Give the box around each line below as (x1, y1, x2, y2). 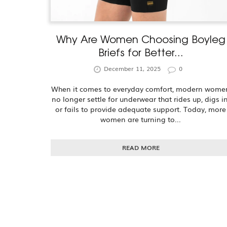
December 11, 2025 (104, 64, 161, 73)
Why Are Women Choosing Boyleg (56, 31, 225, 46)
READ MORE (122, 143, 160, 152)
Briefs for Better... (98, 45, 183, 59)
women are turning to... (100, 114, 181, 124)
